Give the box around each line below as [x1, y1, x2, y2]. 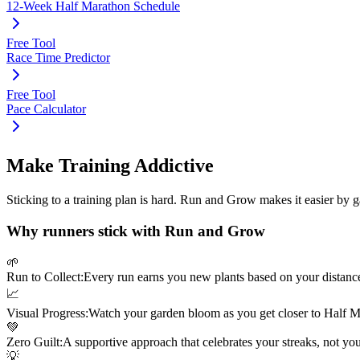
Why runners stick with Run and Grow [6, 222, 265, 239]
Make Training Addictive [6, 155, 214, 177]
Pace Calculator [6, 102, 86, 117]
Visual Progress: [6, 305, 88, 320]
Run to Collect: [6, 269, 84, 284]
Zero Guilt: [6, 334, 63, 349]
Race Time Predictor [6, 51, 110, 65]
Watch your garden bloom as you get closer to [88, 305, 324, 320]
